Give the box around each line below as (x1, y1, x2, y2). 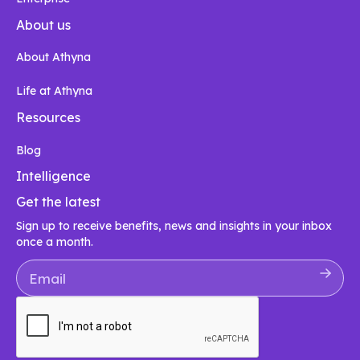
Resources (16, 108, 80, 125)
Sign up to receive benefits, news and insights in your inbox (16, 219, 332, 234)
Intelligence (16, 168, 91, 185)
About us (16, 16, 71, 33)
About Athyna (16, 50, 91, 65)
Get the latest (16, 194, 100, 211)
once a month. (16, 235, 93, 250)
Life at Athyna (16, 84, 92, 99)
